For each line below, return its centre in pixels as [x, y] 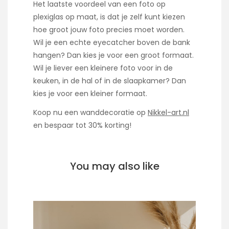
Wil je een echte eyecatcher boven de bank [112, 43]
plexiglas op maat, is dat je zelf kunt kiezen [109, 17]
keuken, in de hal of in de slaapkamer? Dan [110, 81]
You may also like [114, 166]
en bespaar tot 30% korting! [82, 125]
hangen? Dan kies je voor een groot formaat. [113, 55]
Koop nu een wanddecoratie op [90, 112]
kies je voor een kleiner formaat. [90, 94]
